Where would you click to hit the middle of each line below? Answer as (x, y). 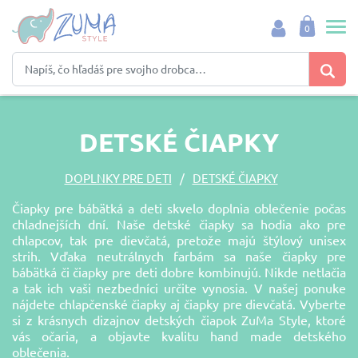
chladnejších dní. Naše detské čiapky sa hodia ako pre (179, 224)
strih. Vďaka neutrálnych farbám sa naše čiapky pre (179, 256)
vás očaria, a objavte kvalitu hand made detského (179, 336)
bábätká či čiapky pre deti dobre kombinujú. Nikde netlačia (179, 272)
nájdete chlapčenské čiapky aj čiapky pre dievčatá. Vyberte (179, 304)
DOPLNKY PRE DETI (118, 178)
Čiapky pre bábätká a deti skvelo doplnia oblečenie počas (179, 208)
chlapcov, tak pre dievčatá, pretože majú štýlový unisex (179, 240)
